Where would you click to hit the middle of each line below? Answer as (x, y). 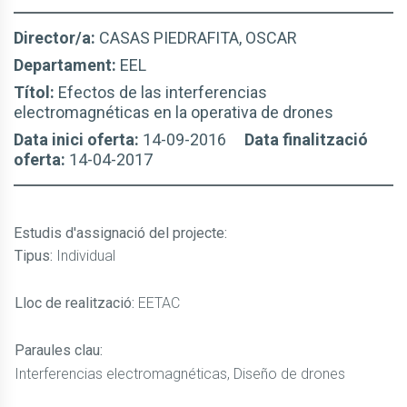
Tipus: (35, 256)
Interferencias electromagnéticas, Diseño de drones (180, 374)
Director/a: (56, 38)
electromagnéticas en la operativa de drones (174, 112)
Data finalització (306, 139)
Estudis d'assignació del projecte (119, 233)
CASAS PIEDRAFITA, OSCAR (198, 38)
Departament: (67, 65)
